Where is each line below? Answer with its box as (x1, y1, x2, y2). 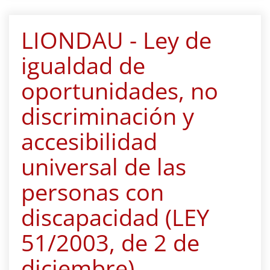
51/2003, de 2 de (21, 227, 199, 258)
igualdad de (21, 49, 145, 81)
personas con (21, 176, 164, 207)
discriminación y (21, 100, 194, 131)
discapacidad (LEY (21, 201, 209, 233)
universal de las (21, 151, 186, 182)
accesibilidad (21, 125, 157, 157)
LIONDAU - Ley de (21, 24, 212, 55)
